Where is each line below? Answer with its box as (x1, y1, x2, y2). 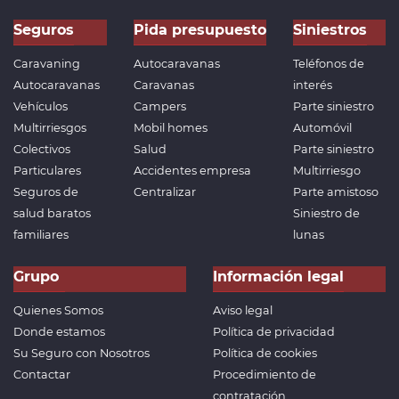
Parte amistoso (292, 185, 379, 199)
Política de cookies (213, 346, 317, 361)
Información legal (213, 268, 344, 286)
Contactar (13, 368, 70, 382)
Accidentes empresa (133, 164, 251, 178)
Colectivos (13, 142, 70, 157)
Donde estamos (13, 325, 105, 339)
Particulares (13, 164, 81, 178)
